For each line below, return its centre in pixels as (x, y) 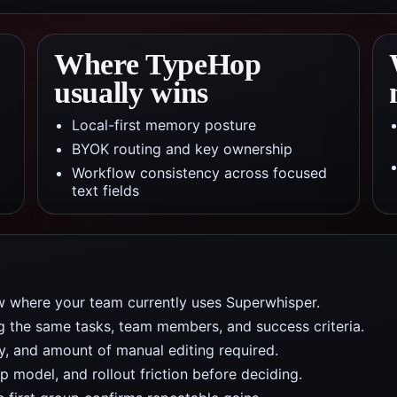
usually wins (131, 93)
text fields (105, 191)
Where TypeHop (158, 64)
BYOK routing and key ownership (182, 149)
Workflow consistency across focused (199, 173)
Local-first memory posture (164, 125)
